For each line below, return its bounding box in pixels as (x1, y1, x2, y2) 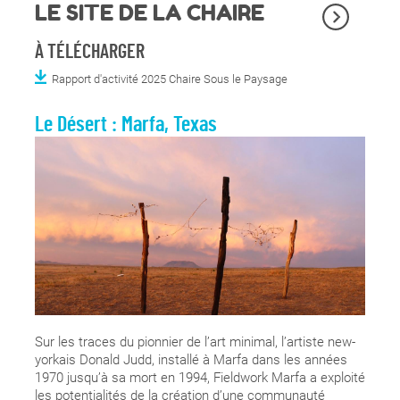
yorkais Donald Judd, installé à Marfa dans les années (34, 351, 347, 368)
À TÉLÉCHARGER (34, 41, 145, 62)
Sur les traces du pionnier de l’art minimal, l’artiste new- (34, 333, 355, 350)
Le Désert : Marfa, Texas (34, 113, 217, 136)
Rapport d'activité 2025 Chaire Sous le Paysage (51, 71, 287, 86)
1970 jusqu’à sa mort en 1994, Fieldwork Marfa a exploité (34, 369, 365, 386)
